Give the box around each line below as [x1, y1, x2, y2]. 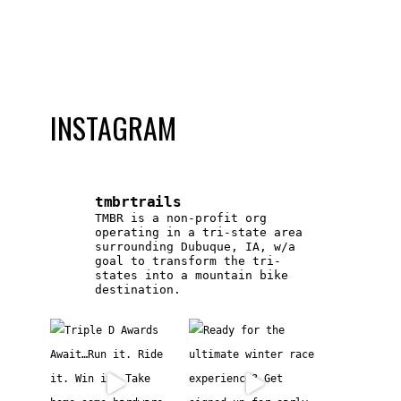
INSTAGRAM [50, 106, 177, 149]
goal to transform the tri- [95, 254, 282, 269]
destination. [95, 283, 182, 297]
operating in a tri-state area [95, 226, 303, 240]
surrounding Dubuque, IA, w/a [95, 240, 296, 254]
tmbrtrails [95, 193, 182, 211]
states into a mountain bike [95, 269, 289, 283]
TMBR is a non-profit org [95, 211, 268, 226]
